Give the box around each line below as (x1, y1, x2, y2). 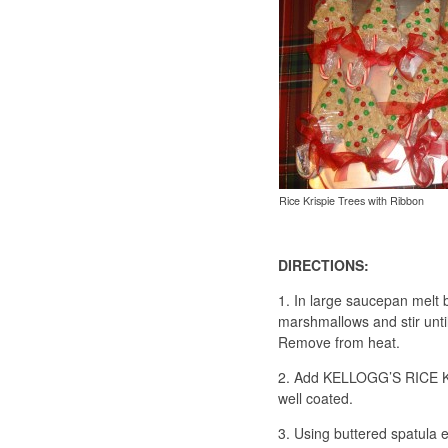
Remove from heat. (278, 332, 400, 353)
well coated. (278, 388, 353, 409)
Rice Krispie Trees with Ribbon (279, 192, 424, 208)
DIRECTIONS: (278, 255, 369, 276)
